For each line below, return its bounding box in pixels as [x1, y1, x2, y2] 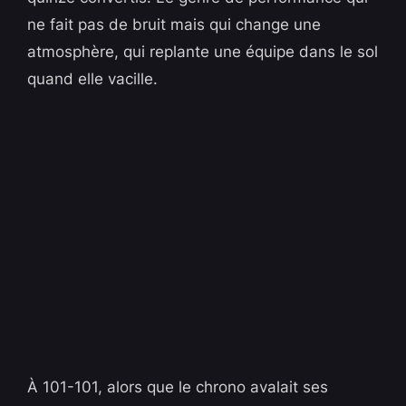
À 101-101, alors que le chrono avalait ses [27, 378, 329, 397]
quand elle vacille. [27, 70, 159, 89]
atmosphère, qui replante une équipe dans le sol [27, 43, 379, 62]
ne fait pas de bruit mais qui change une [27, 15, 322, 34]
